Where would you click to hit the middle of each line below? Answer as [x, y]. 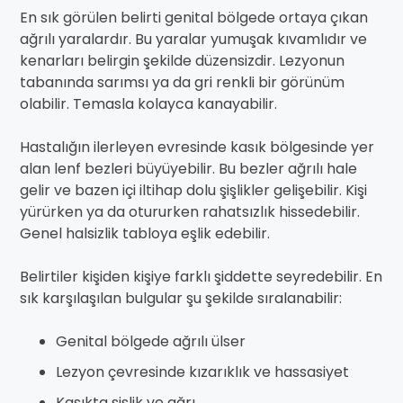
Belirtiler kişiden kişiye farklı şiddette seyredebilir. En [201, 277]
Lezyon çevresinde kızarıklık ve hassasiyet [202, 372]
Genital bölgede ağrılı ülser [151, 342]
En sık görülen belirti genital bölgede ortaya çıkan [194, 18]
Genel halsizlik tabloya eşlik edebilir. [145, 234]
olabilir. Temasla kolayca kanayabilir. [148, 104]
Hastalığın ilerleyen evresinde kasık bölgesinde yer [197, 148]
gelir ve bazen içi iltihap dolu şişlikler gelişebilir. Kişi [193, 191]
